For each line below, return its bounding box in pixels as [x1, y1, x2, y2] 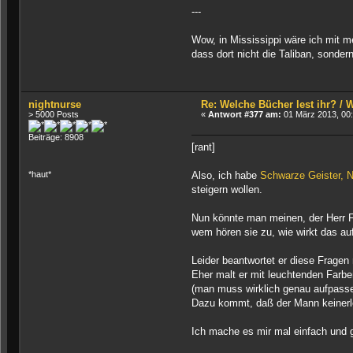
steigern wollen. [191, 184, 262, 196]
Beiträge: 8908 [28, 132, 84, 142]
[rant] [191, 141, 215, 154]
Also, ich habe [191, 169, 260, 182]
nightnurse [28, 98, 82, 110]
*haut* [28, 169, 52, 180]
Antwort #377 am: [208, 109, 282, 119]
